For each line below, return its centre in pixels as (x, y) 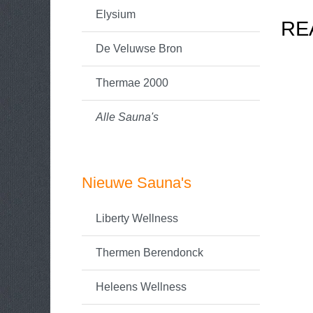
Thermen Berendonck (150, 253)
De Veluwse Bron (139, 49)
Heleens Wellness (141, 287)
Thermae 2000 (132, 83)
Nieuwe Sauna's (137, 183)
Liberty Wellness (137, 218)
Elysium (116, 14)
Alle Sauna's (127, 117)
